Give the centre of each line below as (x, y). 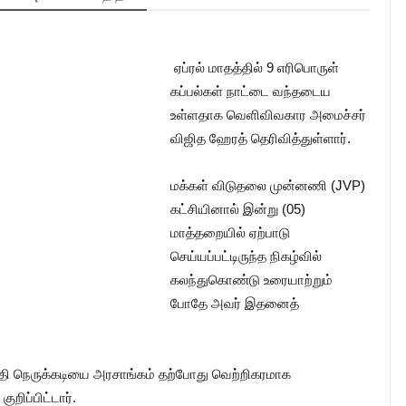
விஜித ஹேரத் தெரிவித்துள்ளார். (262, 138)
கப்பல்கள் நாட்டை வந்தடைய (251, 91)
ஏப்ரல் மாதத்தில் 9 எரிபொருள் (256, 68)
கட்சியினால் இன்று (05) (238, 209)
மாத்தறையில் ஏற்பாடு (230, 232)
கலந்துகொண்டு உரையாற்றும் (251, 280)
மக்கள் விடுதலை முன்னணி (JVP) (268, 185)
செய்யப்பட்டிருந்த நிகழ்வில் (246, 256)
